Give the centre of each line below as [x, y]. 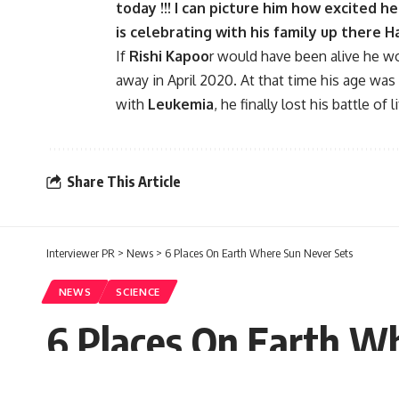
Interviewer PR [81, 253]
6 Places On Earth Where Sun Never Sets [259, 253]
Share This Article [124, 181]
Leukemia [181, 105]
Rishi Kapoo [169, 57]
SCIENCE [138, 292]
